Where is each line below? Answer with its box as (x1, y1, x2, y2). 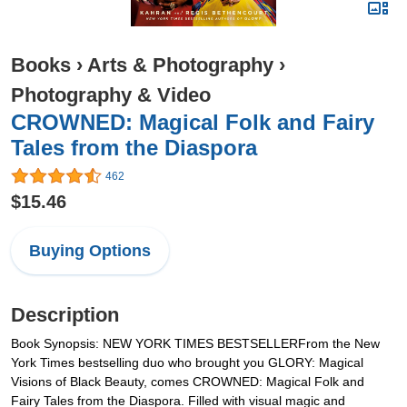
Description (11, 303, 119, 327)
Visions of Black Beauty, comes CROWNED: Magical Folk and (11, 374, 364, 390)
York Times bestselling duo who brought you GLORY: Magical (11, 355, 363, 371)
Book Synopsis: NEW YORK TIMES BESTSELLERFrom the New (11, 336, 380, 352)
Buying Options (29, 242, 151, 261)
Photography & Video (11, 84, 211, 106)
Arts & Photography (87, 54, 273, 76)
